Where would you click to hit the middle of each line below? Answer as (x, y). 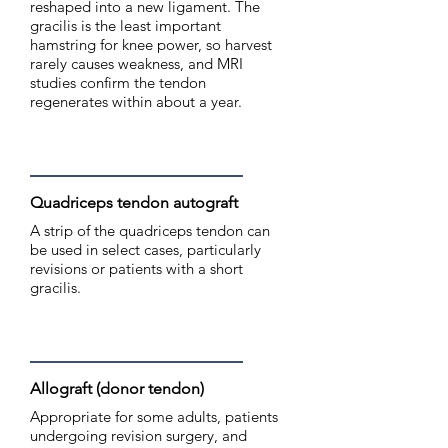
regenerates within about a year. (136, 101)
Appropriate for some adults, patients (154, 416)
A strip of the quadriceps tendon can (150, 230)
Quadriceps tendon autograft (134, 202)
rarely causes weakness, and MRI (136, 63)
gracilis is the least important (125, 25)
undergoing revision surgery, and (138, 435)
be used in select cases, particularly (145, 249)
